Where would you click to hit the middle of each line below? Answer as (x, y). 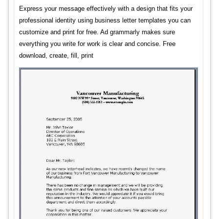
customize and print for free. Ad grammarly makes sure (97, 32)
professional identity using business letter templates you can (105, 21)
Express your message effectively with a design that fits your (106, 9)
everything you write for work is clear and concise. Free (97, 44)
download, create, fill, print (56, 56)
